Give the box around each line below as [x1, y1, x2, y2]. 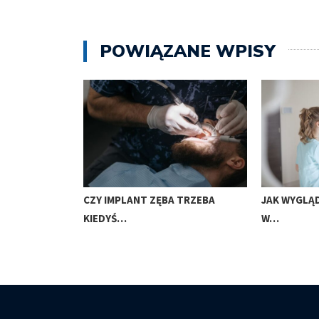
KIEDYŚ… [83, 211, 127, 225]
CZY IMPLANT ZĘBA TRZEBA [83, 192, 215, 206]
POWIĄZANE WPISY [100, 40, 276, 63]
